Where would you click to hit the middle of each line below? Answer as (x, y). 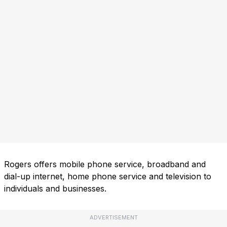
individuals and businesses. (55, 189)
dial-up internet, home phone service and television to (108, 177)
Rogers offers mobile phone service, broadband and (105, 164)
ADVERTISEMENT (113, 218)
